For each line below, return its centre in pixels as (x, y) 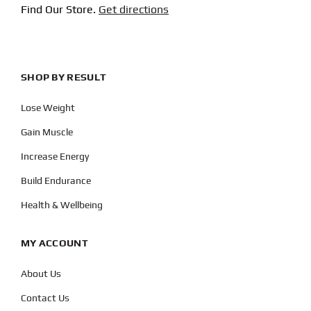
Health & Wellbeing (61, 205)
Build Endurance (56, 181)
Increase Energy (54, 157)
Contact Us (45, 298)
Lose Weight (48, 108)
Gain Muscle (47, 132)
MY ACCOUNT (54, 243)
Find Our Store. (59, 10)
